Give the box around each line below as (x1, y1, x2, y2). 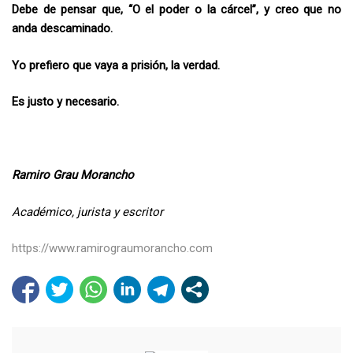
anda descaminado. (12, 21, 113, 36)
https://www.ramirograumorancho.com (12, 241, 213, 256)
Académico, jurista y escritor (12, 204, 163, 219)
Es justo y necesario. (12, 95, 119, 110)
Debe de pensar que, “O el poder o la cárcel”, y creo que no (12, 2, 341, 17)
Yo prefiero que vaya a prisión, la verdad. (12, 58, 220, 72)
